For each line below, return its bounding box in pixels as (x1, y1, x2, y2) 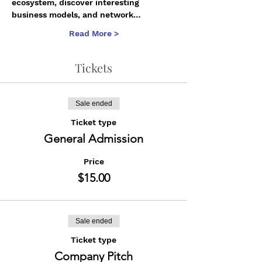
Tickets (75, 60, 112, 75)
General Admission (44, 132, 143, 146)
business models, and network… (12, 10, 141, 19)
